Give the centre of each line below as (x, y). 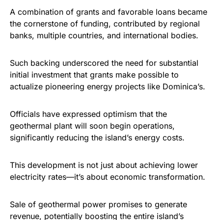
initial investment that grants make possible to (94, 75)
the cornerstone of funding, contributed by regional (105, 24)
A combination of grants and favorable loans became (109, 12)
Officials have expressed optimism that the (88, 114)
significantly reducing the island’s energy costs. (97, 138)
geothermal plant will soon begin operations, (92, 126)
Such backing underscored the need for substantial (104, 63)
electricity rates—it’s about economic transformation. (108, 177)
